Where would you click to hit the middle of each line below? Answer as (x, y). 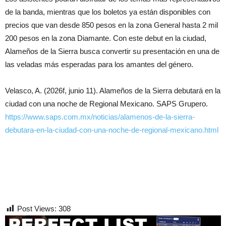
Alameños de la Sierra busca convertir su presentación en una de (112, 51)
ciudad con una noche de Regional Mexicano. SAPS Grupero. (106, 103)
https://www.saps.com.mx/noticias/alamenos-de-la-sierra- (100, 117)
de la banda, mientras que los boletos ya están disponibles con (108, 12)
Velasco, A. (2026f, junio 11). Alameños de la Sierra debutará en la (113, 90)
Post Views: (37, 208)
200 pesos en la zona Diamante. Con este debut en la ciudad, (106, 38)
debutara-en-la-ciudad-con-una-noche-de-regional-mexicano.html (112, 130)
